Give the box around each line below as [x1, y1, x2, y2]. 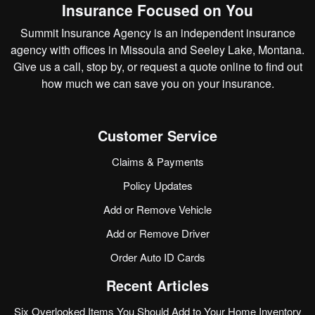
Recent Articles [106, 275, 209, 296]
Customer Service [98, 125, 217, 146]
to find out [250, 58, 302, 75]
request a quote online [139, 58, 251, 75]
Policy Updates [122, 178, 193, 193]
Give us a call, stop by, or [13, 58, 140, 75]
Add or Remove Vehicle [103, 202, 212, 217]
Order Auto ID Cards [110, 250, 205, 265]
